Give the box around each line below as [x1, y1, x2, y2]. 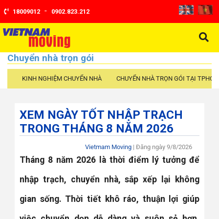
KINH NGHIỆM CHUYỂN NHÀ [22, 75, 102, 83]
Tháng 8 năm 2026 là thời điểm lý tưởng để [20, 155, 199, 165]
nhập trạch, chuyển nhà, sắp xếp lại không [20, 175, 199, 185]
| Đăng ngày [131, 143, 167, 151]
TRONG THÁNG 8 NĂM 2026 [20, 122, 174, 136]
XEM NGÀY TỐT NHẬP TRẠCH [20, 108, 183, 122]
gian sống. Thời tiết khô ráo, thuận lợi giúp [20, 194, 199, 204]
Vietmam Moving [85, 143, 131, 151]
